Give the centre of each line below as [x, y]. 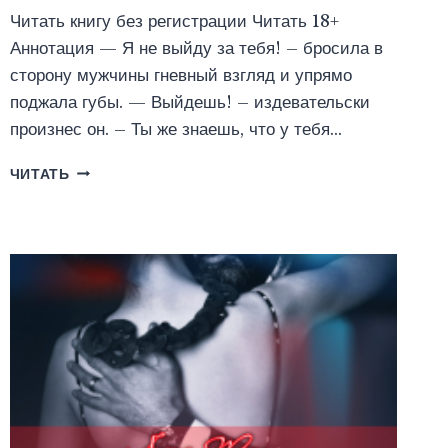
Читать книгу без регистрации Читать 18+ [174, 21]
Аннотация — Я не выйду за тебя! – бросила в [196, 48]
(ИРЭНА [98, 275]
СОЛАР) [99, 296]
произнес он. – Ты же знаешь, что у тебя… [175, 129]
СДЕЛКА [100, 212]
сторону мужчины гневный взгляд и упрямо [180, 75]
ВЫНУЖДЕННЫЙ [133, 170]
